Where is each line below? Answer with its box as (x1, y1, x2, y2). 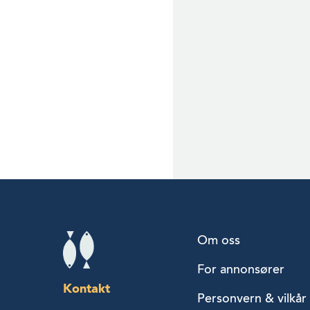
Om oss (197, 232, 240, 248)
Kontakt (63, 281, 110, 296)
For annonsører (197, 262, 284, 277)
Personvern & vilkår (197, 291, 307, 307)
